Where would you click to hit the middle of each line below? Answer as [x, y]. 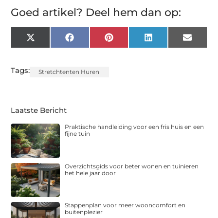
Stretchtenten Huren [69, 72]
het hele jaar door [91, 173]
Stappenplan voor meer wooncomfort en [125, 205]
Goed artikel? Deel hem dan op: [96, 13]
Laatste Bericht [39, 110]
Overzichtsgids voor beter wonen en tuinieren [132, 166]
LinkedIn [168, 41]
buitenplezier [84, 212]
